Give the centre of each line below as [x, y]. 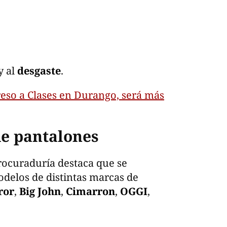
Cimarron [90, 191]
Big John [40, 191]
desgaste [39, 70]
